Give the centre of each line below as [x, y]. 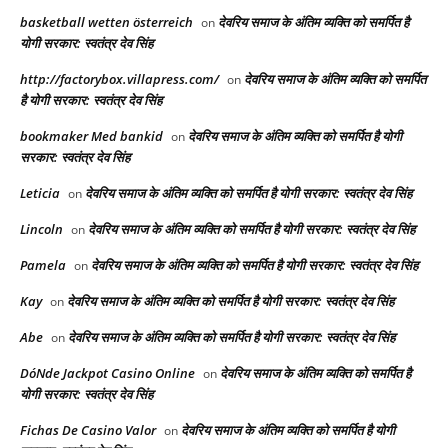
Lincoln [41, 229]
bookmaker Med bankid [91, 136]
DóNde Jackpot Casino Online [107, 373]
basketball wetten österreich [106, 22]
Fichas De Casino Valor [88, 430]
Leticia [40, 193]
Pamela [43, 265]
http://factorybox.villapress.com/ [119, 79]
